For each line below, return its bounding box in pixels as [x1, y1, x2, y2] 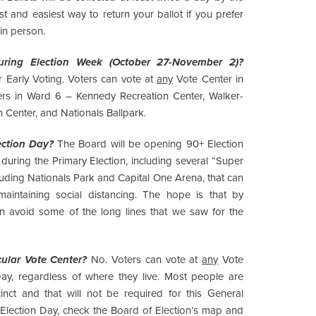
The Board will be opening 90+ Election [57, 137, 243, 150]
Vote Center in [176, 72, 244, 85]
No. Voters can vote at [91, 253, 198, 266]
